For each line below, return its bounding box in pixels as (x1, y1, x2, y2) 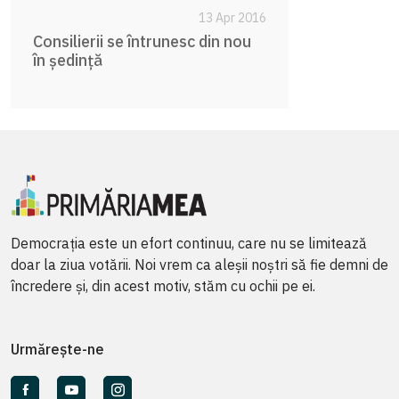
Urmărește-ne (11, 339, 104, 358)
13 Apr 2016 (199, 9, 266, 26)
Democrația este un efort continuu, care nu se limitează (11, 233, 367, 252)
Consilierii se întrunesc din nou (33, 30, 251, 52)
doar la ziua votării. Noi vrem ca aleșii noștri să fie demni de (11, 255, 388, 273)
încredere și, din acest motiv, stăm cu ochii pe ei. (11, 276, 315, 295)
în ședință (33, 49, 102, 70)
